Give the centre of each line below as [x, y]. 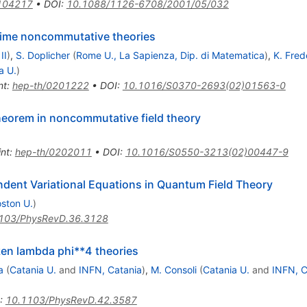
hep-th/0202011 [53, 151]
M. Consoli [173, 269]
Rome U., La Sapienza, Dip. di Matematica [170, 55]
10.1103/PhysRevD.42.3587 [71, 299]
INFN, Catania [110, 269]
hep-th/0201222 [50, 85]
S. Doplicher [42, 55]
